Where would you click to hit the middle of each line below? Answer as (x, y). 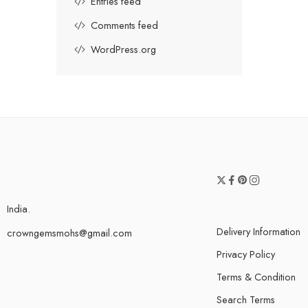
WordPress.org (123, 49)
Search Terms (246, 299)
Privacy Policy (246, 254)
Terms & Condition (256, 276)
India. (19, 208)
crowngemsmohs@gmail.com (69, 232)
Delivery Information (258, 231)
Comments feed (124, 25)
